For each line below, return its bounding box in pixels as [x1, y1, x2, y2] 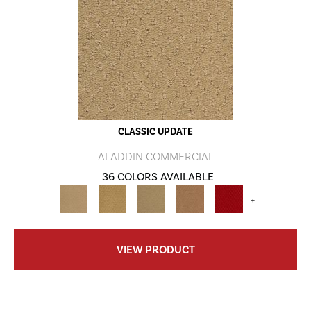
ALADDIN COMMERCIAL [97, 150, 214, 164]
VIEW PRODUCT [116, 243, 195, 257]
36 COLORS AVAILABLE [101, 170, 214, 184]
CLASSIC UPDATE [118, 126, 193, 138]
